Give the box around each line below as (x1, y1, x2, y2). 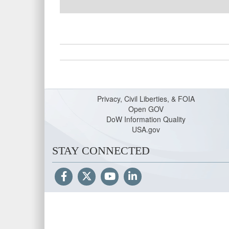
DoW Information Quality (106, 114, 186, 124)
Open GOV (128, 104, 164, 114)
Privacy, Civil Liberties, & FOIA (97, 94, 195, 104)
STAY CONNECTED (52, 144, 150, 157)
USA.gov (131, 124, 160, 134)
